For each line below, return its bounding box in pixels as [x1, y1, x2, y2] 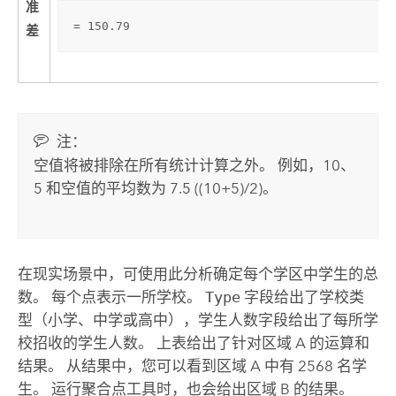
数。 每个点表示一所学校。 [17, 287, 205, 306]
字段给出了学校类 [240, 287, 364, 306]
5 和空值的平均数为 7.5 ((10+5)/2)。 [34, 179, 278, 197]
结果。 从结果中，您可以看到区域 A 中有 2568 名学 [17, 356, 367, 375]
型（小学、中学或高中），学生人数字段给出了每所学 [17, 310, 378, 329]
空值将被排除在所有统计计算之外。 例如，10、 [34, 156, 356, 174]
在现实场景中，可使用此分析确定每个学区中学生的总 [17, 264, 378, 283]
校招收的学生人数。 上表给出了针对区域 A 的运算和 [17, 333, 369, 352]
